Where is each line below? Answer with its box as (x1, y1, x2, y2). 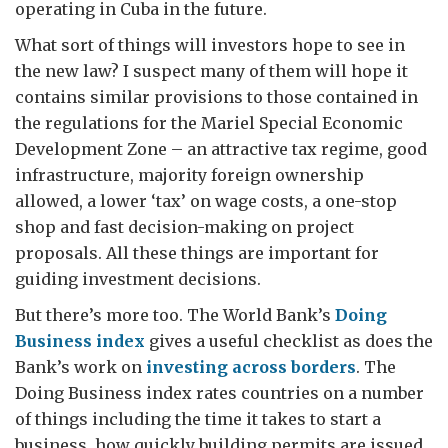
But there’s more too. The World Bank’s (15, 305, 335, 325)
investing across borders (146, 357, 356, 377)
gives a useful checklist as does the (145, 331, 433, 351)
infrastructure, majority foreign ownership (15, 165, 364, 185)
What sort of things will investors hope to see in (15, 35, 405, 55)
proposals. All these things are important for (15, 243, 379, 263)
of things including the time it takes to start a (15, 409, 381, 429)
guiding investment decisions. (15, 269, 261, 289)
